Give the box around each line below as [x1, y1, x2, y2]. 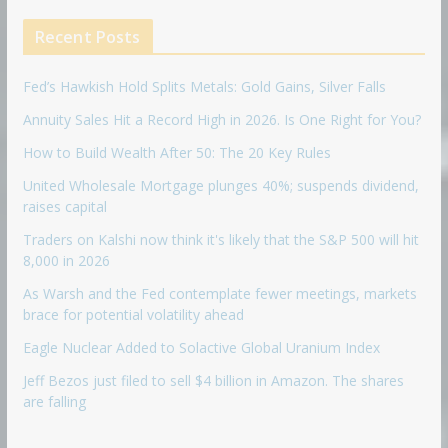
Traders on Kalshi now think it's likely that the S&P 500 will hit [22, 229, 419, 249]
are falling [22, 391, 86, 411]
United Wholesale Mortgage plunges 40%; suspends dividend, [22, 175, 419, 195]
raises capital [22, 196, 107, 216]
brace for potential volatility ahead [22, 304, 244, 324]
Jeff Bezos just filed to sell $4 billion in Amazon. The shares [22, 370, 404, 390]
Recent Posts [34, 25, 141, 48]
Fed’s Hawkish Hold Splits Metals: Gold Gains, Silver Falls [22, 76, 386, 96]
